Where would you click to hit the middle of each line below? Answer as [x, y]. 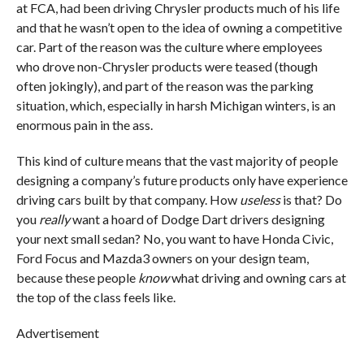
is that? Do [311, 200]
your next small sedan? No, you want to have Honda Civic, [174, 239]
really [54, 219]
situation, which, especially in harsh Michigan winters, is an [175, 106]
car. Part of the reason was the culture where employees [169, 47]
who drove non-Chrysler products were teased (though [167, 67]
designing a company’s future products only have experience [182, 180]
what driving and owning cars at [257, 278]
